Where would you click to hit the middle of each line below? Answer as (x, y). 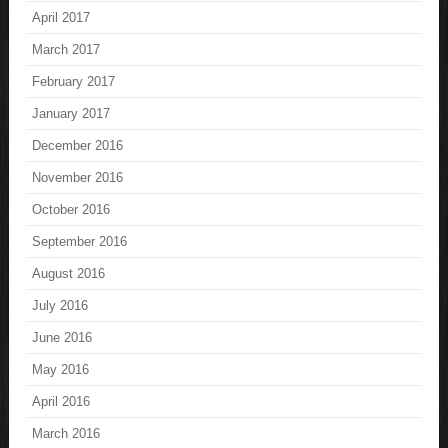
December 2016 (78, 146)
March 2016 (66, 434)
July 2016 (60, 306)
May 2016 (61, 370)
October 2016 (71, 210)
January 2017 (71, 114)
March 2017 (66, 50)
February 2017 (74, 82)
